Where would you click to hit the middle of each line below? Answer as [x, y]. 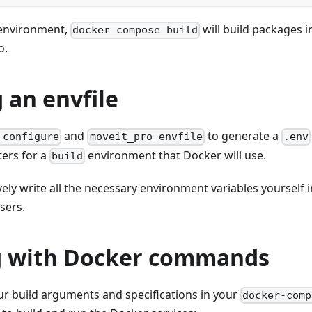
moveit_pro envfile [146, 137]
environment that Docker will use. [176, 155]
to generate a [243, 136]
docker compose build [135, 30]
